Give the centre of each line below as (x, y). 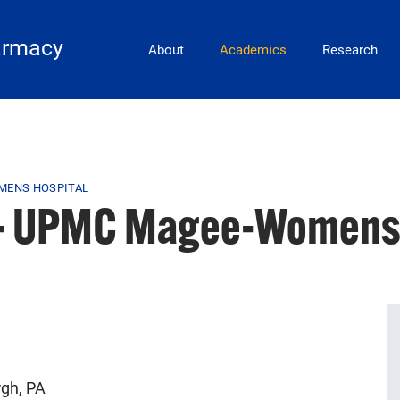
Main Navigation (192, 40)
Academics (253, 50)
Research (350, 50)
